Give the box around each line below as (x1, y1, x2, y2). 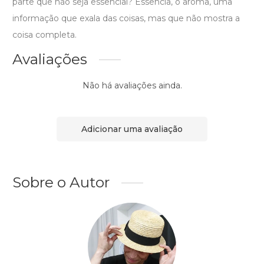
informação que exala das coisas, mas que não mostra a (12, 13, 240, 24)
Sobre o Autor (12, 173, 110, 192)
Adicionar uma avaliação (81, 123, 183, 134)
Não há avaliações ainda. (82, 80, 182, 91)
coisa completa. (12, 29, 77, 41)
